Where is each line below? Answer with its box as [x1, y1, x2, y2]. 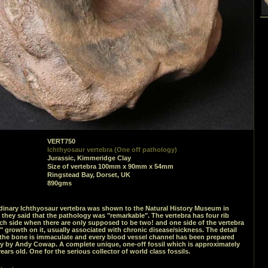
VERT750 [47, 138, 75, 145]
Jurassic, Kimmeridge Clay [47, 154, 131, 162]
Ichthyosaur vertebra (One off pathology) [47, 146, 177, 153]
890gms [47, 179, 72, 187]
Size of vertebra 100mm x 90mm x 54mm [47, 163, 173, 170]
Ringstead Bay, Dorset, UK [47, 171, 130, 178]
